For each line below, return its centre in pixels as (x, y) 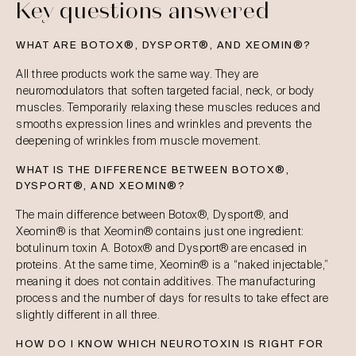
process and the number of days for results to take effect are (172, 298)
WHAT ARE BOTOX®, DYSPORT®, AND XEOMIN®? (164, 45)
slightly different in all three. (88, 315)
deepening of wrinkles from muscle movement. (139, 141)
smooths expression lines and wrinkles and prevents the (164, 124)
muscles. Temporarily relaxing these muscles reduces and (169, 107)
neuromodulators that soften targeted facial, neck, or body (165, 91)
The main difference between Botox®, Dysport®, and (153, 215)
